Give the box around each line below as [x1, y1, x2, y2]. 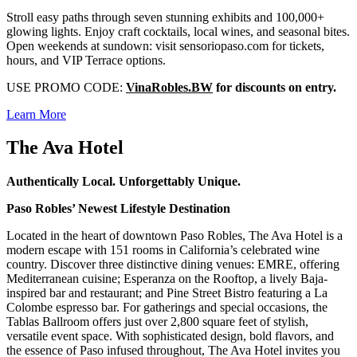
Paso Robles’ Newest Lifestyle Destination [6, 202, 230, 216]
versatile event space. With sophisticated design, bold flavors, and [6, 329, 334, 343]
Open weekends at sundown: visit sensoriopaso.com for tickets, [6, 38, 324, 53]
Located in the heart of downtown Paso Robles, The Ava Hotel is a [6, 229, 343, 243]
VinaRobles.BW [126, 80, 213, 94]
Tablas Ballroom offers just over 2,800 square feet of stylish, [6, 315, 308, 329]
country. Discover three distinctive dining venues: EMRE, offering [6, 257, 339, 272]
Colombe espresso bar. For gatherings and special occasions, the [6, 300, 328, 315]
